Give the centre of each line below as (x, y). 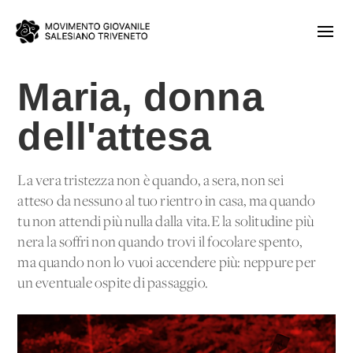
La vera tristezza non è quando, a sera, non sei (150, 181)
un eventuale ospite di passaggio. (113, 284)
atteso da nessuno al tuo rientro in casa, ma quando (167, 202)
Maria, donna (141, 97)
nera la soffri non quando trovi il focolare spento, (160, 243)
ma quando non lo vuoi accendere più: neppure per (167, 263)
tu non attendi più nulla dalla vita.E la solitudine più (166, 222)
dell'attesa (115, 136)
